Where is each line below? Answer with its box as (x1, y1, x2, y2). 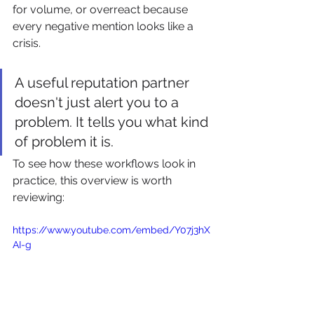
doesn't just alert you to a (15, 93, 182, 111)
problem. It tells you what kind (15, 113, 212, 130)
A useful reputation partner (15, 74, 193, 91)
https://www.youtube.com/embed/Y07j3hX (13, 224, 210, 235)
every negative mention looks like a (13, 19, 196, 33)
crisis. (13, 36, 41, 50)
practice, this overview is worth (13, 173, 175, 187)
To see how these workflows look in (13, 156, 198, 170)
